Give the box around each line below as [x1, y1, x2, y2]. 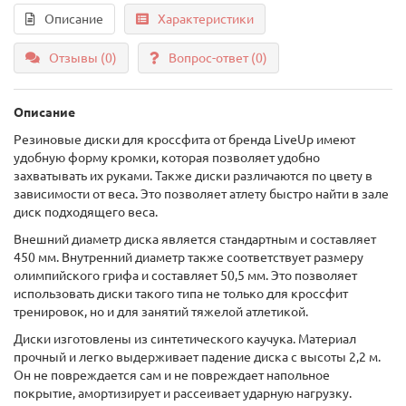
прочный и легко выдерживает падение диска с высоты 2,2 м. [14, 350, 381, 364]
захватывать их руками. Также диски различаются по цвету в [14, 169, 372, 183]
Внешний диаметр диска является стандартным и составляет [14, 232, 376, 246]
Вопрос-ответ [169, 51, 251, 65]
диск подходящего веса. [14, 205, 158, 219]
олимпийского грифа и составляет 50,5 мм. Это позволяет [14, 268, 357, 283]
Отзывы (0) [49, 51, 117, 65]
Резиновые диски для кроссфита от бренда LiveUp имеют [14, 132, 355, 147]
